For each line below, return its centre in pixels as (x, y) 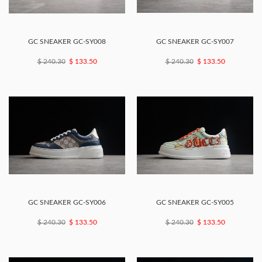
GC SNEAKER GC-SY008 (67, 42)
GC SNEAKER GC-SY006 (67, 203)
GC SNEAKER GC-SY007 (195, 42)
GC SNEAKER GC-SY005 (195, 203)
